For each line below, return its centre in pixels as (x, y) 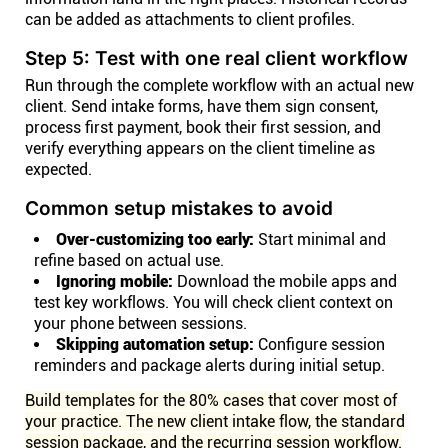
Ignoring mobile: (114, 281)
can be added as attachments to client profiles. (190, 19)
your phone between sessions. (140, 323)
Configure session (319, 344)
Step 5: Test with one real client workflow (216, 58)
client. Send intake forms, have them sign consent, (201, 106)
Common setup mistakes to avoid (179, 208)
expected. (58, 169)
